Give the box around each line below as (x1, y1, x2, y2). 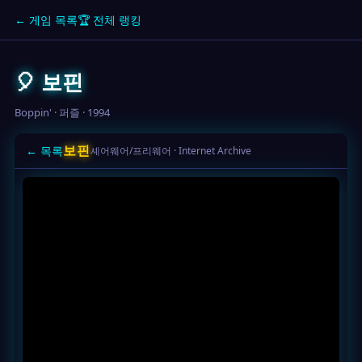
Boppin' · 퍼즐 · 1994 (15, 105, 110, 120)
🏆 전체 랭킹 (78, 12, 141, 27)
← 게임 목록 (15, 12, 78, 27)
